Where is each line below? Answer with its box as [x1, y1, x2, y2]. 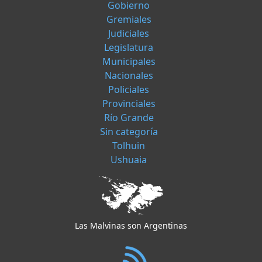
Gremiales [106, 13, 151, 26]
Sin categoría [99, 125, 158, 139]
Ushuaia [111, 153, 147, 167]
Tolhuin [112, 139, 145, 153]
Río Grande [104, 111, 154, 125]
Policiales [108, 83, 149, 96]
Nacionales [104, 69, 153, 82]
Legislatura [104, 41, 153, 54]
